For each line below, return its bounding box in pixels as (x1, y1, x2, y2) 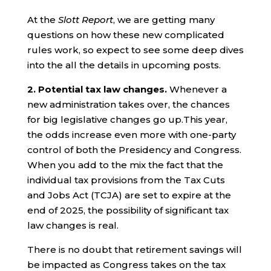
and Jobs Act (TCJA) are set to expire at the (27, 189, 231, 201)
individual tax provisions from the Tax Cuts (27, 174, 225, 186)
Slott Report (57, 13, 113, 25)
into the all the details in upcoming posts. (27, 59, 221, 71)
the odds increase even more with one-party (27, 128, 236, 140)
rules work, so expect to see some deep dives (27, 44, 244, 56)
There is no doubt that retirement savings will (27, 243, 242, 255)
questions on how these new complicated (27, 28, 224, 41)
